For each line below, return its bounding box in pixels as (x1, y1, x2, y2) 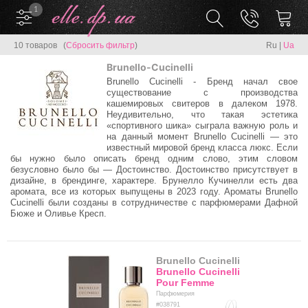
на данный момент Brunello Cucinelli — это (107, 131, 298, 142)
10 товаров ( (14, 41, 66, 50)
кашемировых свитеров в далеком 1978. (107, 98, 298, 109)
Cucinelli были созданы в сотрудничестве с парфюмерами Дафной (10, 197, 298, 208)
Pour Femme (155, 277, 214, 288)
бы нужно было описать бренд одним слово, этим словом (10, 153, 298, 164)
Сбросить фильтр (66, 41, 135, 50)
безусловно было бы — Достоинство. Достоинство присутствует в (10, 164, 298, 175)
